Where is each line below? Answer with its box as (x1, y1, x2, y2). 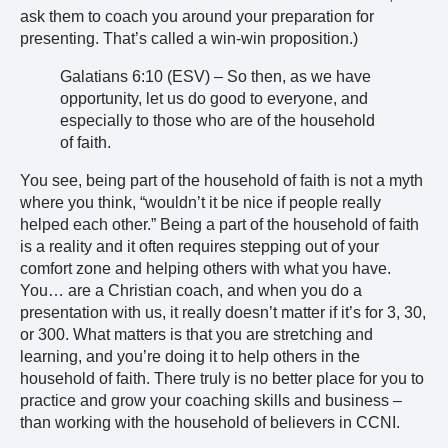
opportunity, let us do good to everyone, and (60, 89, 368, 107)
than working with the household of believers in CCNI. (20, 413, 400, 431)
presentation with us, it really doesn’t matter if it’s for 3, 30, (20, 303, 426, 321)
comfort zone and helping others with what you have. (20, 259, 391, 277)
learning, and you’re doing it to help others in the (20, 347, 360, 365)
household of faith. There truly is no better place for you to (20, 369, 424, 387)
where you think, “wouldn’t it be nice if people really (20, 193, 381, 211)
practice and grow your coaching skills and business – (20, 391, 402, 409)
